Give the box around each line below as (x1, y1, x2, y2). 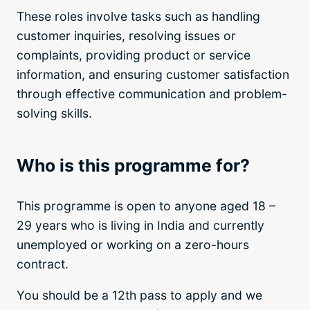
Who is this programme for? (17, 154, 250, 176)
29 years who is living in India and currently (17, 217, 264, 232)
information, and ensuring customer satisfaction (17, 66, 289, 82)
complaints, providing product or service (17, 47, 250, 62)
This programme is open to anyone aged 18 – (17, 198, 275, 213)
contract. (17, 256, 69, 271)
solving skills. (17, 105, 92, 120)
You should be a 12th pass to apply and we (17, 288, 262, 303)
